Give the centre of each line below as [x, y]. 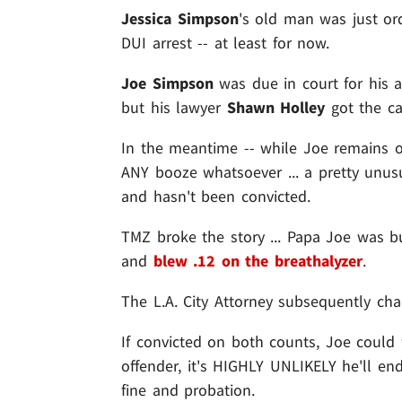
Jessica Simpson [180, 19]
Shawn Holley [276, 108]
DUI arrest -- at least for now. [226, 43]
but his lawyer [174, 108]
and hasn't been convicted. [216, 197]
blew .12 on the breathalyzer [258, 261]
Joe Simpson [167, 83]
